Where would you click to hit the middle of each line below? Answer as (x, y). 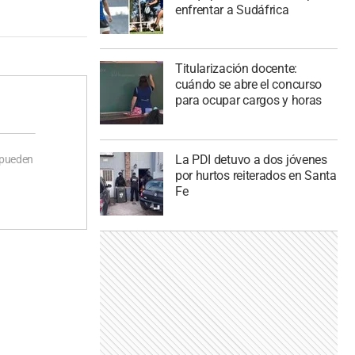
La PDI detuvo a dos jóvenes (251, 160)
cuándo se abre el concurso (248, 85)
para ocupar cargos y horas (248, 101)
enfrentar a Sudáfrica (232, 10)
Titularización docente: (236, 69)
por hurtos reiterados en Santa (256, 176)
